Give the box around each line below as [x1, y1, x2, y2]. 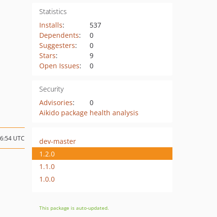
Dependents [39, 31, 79, 40]
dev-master [39, 136, 76, 146]
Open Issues [39, 61, 79, 70]
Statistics [39, 7, 67, 16]
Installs [39, 20, 62, 30]
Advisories [39, 98, 73, 107]
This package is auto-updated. [39, 204, 109, 211]
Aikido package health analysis [39, 108, 139, 117]
